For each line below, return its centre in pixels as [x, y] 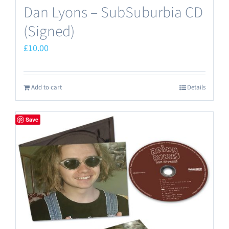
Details [196, 87]
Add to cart [47, 87]
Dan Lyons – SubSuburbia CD [113, 13]
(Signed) [49, 31]
